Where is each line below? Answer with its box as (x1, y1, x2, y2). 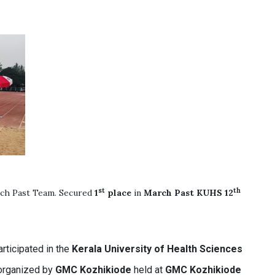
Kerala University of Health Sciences (72, 243, 243, 255)
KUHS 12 (196, 187, 234, 198)
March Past (144, 187, 195, 198)
